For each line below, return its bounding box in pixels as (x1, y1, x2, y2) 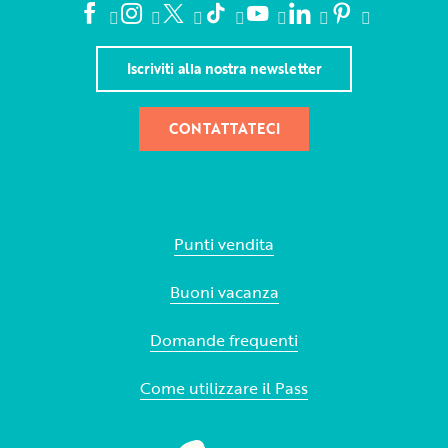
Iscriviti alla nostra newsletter (126, 57, 322, 79)
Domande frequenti (150, 328, 298, 353)
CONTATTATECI (168, 118, 280, 140)
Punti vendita (174, 232, 274, 257)
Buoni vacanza (169, 280, 279, 305)
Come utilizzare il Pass (140, 376, 308, 401)
